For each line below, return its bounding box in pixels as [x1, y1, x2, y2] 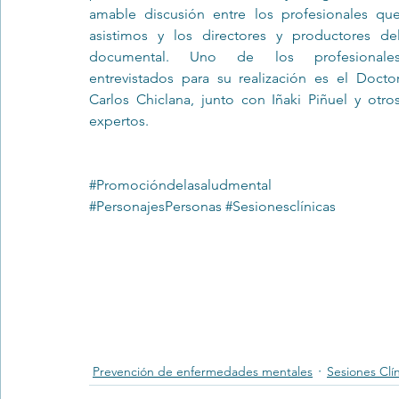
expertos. [89, 112, 152, 129]
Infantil [272, 50, 309, 67]
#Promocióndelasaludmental [89, 176, 272, 193]
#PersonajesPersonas [89, 198, 222, 215]
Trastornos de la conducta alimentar [36, 50, 236, 67]
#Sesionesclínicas [225, 198, 336, 215]
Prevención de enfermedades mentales [93, 362, 313, 379]
